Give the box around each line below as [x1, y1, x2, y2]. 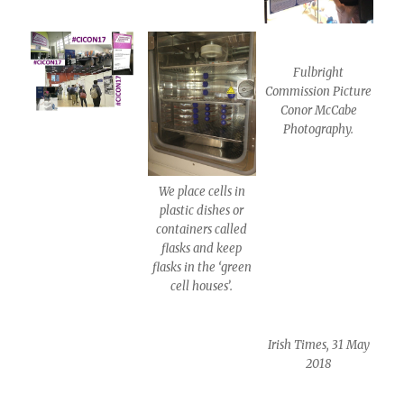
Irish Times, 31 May [267, 337, 370, 353]
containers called [156, 222, 248, 238]
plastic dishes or [160, 203, 244, 219]
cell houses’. [170, 279, 234, 295]
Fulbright [293, 64, 344, 80]
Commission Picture [265, 83, 372, 99]
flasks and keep [161, 241, 243, 257]
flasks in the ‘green [151, 260, 252, 276]
